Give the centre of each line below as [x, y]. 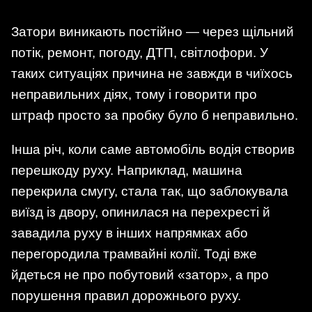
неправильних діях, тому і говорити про [134, 94]
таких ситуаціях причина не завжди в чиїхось [152, 73]
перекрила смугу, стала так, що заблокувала [150, 191]
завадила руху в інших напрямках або [130, 233]
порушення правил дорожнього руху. [126, 295]
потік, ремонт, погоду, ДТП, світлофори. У [140, 52]
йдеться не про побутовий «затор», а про [140, 274]
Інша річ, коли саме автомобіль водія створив [153, 149]
